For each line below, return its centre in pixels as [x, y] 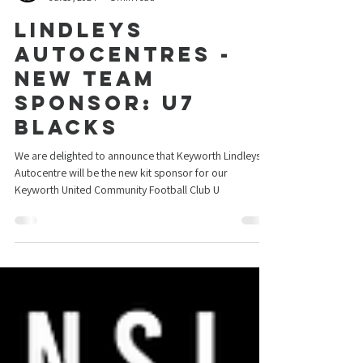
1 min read [133, 30]
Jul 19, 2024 [73, 30]
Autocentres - [123, 87]
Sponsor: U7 [105, 135]
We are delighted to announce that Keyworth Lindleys [138, 188]
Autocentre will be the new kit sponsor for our [121, 205]
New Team [85, 111]
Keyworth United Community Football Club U [117, 222]
